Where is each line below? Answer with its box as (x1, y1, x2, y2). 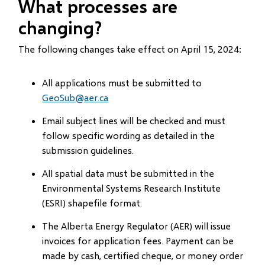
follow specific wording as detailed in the (42, 130, 215, 141)
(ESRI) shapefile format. (42, 197, 143, 208)
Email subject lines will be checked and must (42, 115, 226, 126)
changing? (18, 17, 102, 38)
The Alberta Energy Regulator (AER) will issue (42, 220, 231, 231)
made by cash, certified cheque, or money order (42, 250, 244, 261)
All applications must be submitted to (42, 77, 202, 88)
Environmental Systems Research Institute (42, 182, 221, 193)
